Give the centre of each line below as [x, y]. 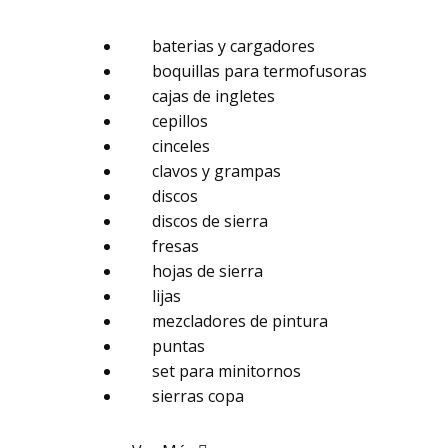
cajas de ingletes [213, 96]
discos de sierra [210, 221]
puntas [178, 346]
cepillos [180, 121]
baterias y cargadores [233, 46]
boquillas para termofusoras [259, 71]
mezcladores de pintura [240, 321]
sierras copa [198, 396]
